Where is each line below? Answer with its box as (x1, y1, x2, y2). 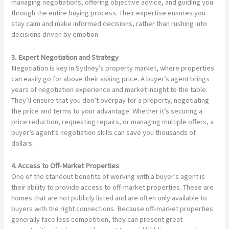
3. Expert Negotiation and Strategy (11, 52, 119, 62)
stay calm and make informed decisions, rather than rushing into (11, 19, 208, 29)
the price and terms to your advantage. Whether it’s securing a (11, 106, 203, 116)
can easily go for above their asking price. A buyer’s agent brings (11, 74, 210, 83)
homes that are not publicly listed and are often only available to (11, 193, 208, 203)
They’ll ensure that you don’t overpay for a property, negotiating (11, 95, 210, 105)
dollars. (11, 138, 34, 148)
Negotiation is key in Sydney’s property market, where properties (11, 63, 215, 73)
